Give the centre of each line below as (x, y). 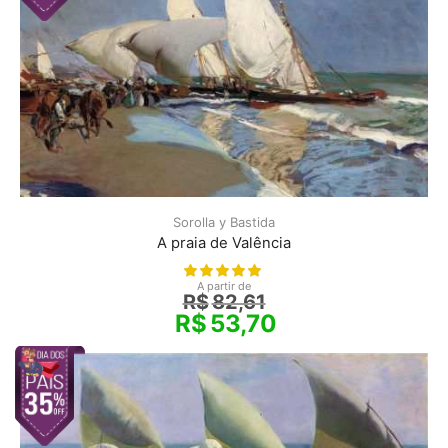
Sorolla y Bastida (224, 222)
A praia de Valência (224, 243)
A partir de (224, 286)
